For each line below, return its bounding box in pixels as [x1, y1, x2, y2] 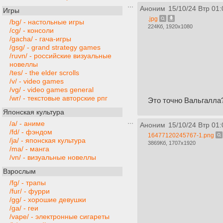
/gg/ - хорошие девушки [9, 196, 86, 204]
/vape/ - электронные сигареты [9, 213, 110, 221]
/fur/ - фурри [9, 188, 50, 195]
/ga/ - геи [9, 205, 38, 212]
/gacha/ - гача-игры [9, 35, 71, 43]
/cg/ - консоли [9, 27, 54, 34]
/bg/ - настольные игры [9, 18, 84, 26]
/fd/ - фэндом [9, 128, 52, 136]
